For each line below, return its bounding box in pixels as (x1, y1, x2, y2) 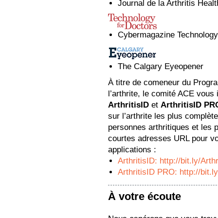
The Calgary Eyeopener (118, 62, 203, 71)
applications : (108, 145, 156, 154)
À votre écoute (108, 190, 181, 202)
